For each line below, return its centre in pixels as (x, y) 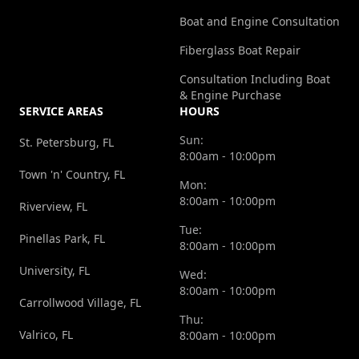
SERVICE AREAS (61, 111)
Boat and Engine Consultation (260, 22)
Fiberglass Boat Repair (240, 50)
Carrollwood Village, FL (80, 303)
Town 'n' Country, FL (72, 175)
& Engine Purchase (230, 95)
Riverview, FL (53, 207)
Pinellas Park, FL (62, 239)
